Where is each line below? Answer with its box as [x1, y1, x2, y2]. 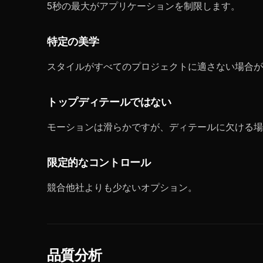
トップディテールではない [47, 97, 171, 107]
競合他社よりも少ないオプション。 [47, 181, 197, 193]
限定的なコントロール [47, 158, 151, 168]
